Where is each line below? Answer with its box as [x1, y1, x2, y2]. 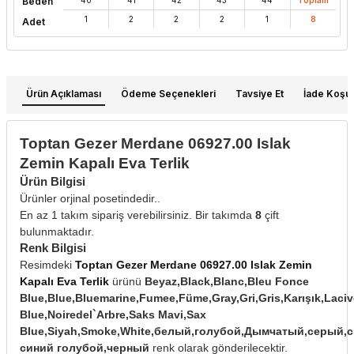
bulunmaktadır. [20, 224, 94, 238]
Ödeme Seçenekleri [121, 87, 216, 100]
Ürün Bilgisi [20, 174, 85, 188]
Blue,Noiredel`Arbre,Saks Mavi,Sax [20, 307, 206, 321]
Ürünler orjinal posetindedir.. [20, 191, 160, 205]
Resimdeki [20, 258, 75, 271]
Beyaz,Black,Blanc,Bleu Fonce [145, 274, 309, 288]
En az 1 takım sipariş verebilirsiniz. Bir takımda [20, 208, 255, 221]
